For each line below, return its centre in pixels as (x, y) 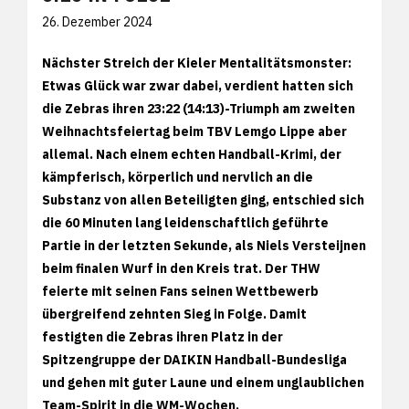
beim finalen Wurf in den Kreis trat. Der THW (181, 268)
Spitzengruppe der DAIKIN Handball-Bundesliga (194, 360)
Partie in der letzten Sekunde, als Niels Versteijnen (204, 246)
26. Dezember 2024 (97, 22)
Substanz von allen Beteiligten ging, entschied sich (203, 200)
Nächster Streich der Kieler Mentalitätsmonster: (197, 63)
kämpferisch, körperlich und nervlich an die (178, 177)
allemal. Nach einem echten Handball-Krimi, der (192, 154)
